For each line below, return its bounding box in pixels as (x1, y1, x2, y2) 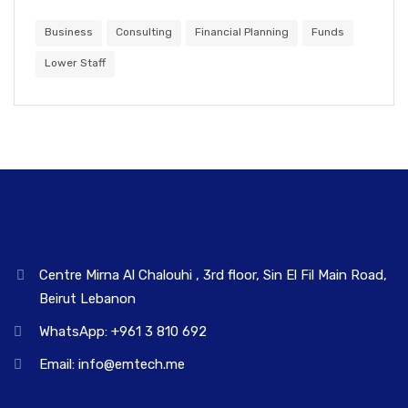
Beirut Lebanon (39, 291, 136, 307)
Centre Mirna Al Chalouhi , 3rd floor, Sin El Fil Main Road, (39, 267, 387, 283)
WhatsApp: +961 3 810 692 (39, 323, 207, 340)
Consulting (116, 25, 172, 38)
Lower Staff (45, 56, 106, 69)
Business (45, 25, 93, 38)
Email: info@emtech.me (39, 356, 185, 372)
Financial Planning (195, 25, 289, 38)
